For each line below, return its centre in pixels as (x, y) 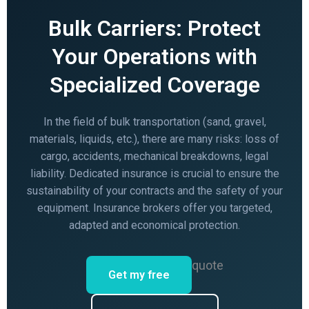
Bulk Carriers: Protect (154, 28)
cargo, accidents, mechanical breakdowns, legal (154, 156)
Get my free (139, 275)
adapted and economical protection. (154, 225)
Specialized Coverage (154, 84)
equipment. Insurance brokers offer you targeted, (154, 208)
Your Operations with (154, 56)
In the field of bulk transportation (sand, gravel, (154, 121)
